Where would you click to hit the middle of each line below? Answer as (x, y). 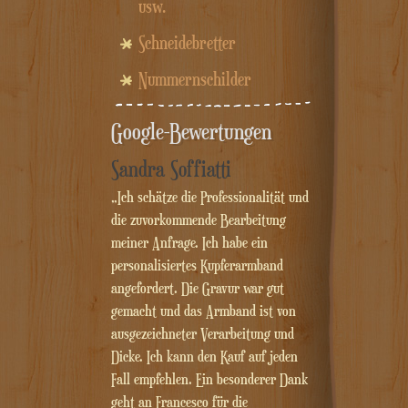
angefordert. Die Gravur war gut (198, 288)
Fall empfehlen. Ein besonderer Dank (209, 379)
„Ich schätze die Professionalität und (210, 197)
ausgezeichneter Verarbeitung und (203, 334)
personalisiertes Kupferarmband (197, 265)
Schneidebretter (187, 43)
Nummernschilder (195, 80)
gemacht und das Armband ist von (204, 311)
